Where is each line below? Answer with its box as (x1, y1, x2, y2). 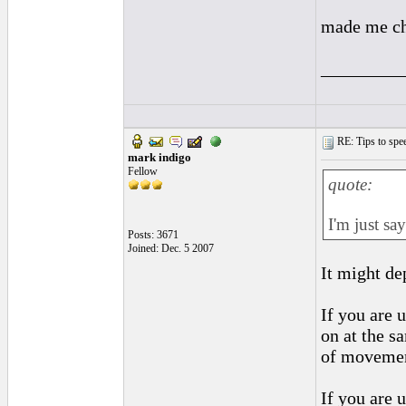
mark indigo (128, 150, 191, 164)
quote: (328, 175, 372, 194)
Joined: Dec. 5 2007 (128, 242, 214, 255)
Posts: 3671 (128, 228, 179, 241)
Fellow (128, 165, 158, 178)
